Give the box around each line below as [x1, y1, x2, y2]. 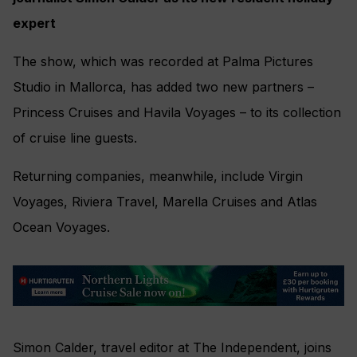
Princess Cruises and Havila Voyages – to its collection [13, 104, 341, 120]
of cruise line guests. [13, 129, 137, 146]
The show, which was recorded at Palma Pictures [13, 53, 313, 69]
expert [13, 14, 56, 31]
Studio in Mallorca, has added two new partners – [13, 78, 314, 95]
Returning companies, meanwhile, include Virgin [13, 167, 303, 184]
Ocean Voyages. [13, 218, 110, 235]
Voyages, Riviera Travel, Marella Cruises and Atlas [13, 193, 317, 210]
